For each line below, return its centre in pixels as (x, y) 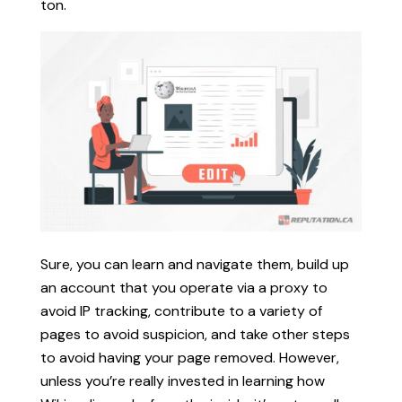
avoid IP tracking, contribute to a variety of (181, 311)
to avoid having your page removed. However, (189, 358)
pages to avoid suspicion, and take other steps (195, 335)
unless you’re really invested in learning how (182, 381)
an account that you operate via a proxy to (184, 288)
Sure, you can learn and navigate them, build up (194, 265)
